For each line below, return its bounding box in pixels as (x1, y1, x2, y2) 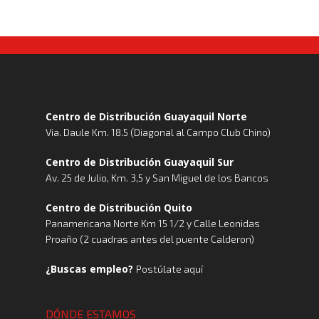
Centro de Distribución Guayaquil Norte (46, 110, 247, 123)
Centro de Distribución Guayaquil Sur (46, 155, 234, 169)
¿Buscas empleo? (46, 262, 136, 276)
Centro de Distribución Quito (46, 201, 192, 214)
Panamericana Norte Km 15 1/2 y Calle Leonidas (46, 217, 260, 229)
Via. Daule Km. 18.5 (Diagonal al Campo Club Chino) (46, 126, 271, 138)
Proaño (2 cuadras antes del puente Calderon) (46, 233, 254, 245)
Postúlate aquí (136, 263, 203, 275)
